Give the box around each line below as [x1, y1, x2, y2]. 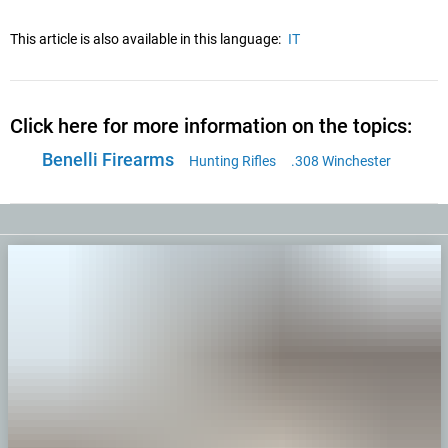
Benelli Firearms [42, 149, 174, 171]
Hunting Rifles [189, 153, 276, 170]
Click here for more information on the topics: [10, 114, 412, 139]
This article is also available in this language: [10, 31, 281, 48]
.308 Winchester [291, 153, 391, 170]
